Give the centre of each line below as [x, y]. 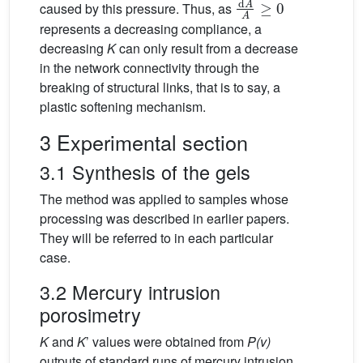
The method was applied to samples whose [164, 199]
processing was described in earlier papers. [164, 219]
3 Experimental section [144, 142]
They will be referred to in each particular [156, 238]
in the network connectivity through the [149, 68]
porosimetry [90, 315]
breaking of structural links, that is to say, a [160, 88]
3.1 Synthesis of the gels [145, 172]
